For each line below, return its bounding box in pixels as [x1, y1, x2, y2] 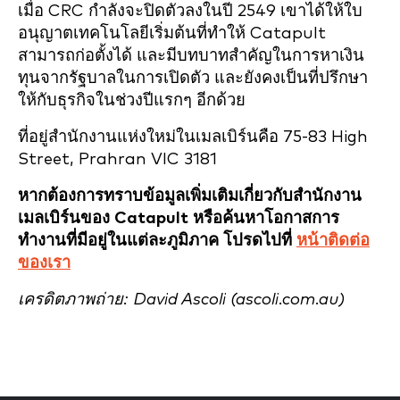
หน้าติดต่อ [296, 232, 370, 249]
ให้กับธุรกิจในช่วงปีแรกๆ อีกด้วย [18, 92, 246, 109]
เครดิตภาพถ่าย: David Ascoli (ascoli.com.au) [18, 291, 345, 308]
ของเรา [18, 254, 71, 271]
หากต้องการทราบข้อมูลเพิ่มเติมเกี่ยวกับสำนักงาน [18, 187, 362, 204]
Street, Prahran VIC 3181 [18, 151, 217, 168]
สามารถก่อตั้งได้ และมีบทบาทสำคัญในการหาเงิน [18, 47, 364, 64]
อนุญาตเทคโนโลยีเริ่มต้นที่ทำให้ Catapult [18, 25, 326, 42]
